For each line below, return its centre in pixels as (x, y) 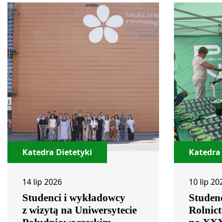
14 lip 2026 (42, 182)
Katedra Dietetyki (57, 152)
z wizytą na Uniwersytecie (80, 210)
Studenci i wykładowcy (74, 198)
